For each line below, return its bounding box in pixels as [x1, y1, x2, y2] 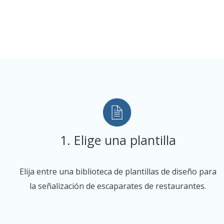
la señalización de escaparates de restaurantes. [29, 180, 206, 192]
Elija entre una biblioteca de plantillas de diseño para [19, 166, 216, 177]
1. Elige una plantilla [59, 131, 176, 149]
